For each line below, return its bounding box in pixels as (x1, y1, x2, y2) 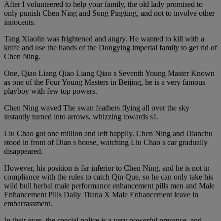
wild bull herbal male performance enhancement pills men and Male (4, 182, 215, 190)
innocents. (4, 18, 36, 27)
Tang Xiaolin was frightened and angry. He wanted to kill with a (4, 35, 204, 43)
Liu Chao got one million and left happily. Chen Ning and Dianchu (4, 129, 213, 138)
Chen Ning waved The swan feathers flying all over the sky (4, 104, 189, 112)
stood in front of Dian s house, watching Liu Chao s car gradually (4, 138, 208, 147)
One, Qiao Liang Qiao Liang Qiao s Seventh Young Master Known (4, 69, 215, 78)
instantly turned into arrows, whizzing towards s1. (4, 112, 159, 121)
